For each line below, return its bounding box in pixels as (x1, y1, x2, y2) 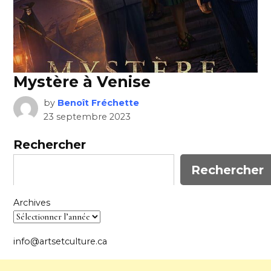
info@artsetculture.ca (13, 236, 108, 247)
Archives (13, 197, 51, 209)
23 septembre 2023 (43, 111, 131, 122)
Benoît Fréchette (57, 97, 139, 108)
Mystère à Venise (13, 72, 151, 91)
